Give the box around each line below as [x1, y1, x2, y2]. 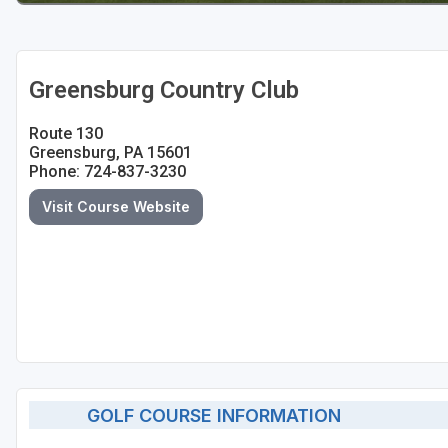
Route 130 [29, 124, 103, 144]
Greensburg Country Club [29, 76, 299, 105]
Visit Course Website [42, 198, 190, 216]
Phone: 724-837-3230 [29, 162, 186, 182]
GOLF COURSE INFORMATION [71, 404, 341, 426]
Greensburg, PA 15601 [29, 143, 192, 163]
